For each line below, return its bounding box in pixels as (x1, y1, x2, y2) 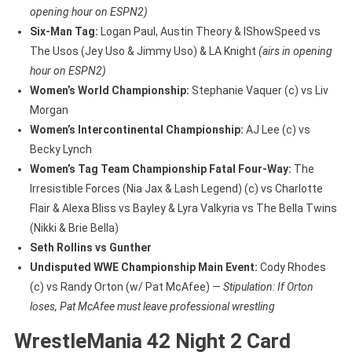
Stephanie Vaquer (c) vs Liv (189, 83, 328, 97)
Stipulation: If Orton (222, 280, 313, 293)
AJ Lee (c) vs (243, 123, 310, 136)
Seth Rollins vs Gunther (29, 240, 152, 254)
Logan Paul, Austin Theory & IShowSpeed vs (97, 24, 321, 38)
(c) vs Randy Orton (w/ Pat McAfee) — (29, 280, 223, 293)
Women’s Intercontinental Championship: (29, 123, 244, 136)
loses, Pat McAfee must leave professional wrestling (29, 299, 275, 313)
